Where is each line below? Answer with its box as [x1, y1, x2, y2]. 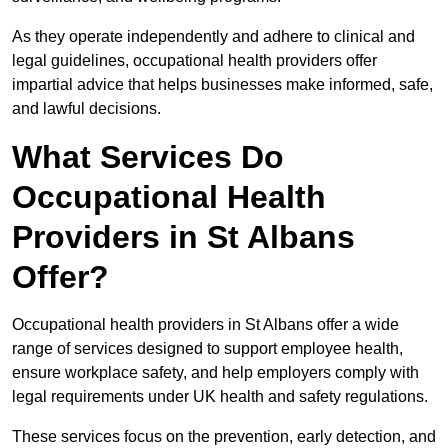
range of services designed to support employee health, [12, 340, 403, 358]
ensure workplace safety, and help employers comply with [12, 364, 419, 382]
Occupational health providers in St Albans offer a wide [12, 316, 399, 334]
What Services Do [12, 139, 284, 176]
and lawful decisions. [12, 100, 161, 118]
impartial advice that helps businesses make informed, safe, [12, 76, 433, 94]
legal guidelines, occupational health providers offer [12, 52, 377, 70]
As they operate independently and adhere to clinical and [12, 28, 415, 46]
